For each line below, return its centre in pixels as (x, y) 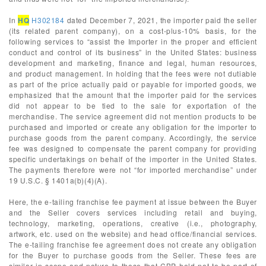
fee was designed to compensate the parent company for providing (133, 148)
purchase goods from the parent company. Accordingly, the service (133, 137)
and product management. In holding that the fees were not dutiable (133, 73)
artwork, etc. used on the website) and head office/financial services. (133, 234)
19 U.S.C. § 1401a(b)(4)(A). (58, 180)
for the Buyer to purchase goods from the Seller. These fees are (133, 255)
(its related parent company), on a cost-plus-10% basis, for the (133, 31)
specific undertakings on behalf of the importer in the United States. (133, 159)
